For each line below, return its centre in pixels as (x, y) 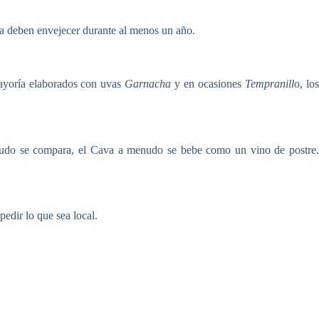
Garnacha (148, 83)
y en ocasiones (208, 83)
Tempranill (270, 83)
